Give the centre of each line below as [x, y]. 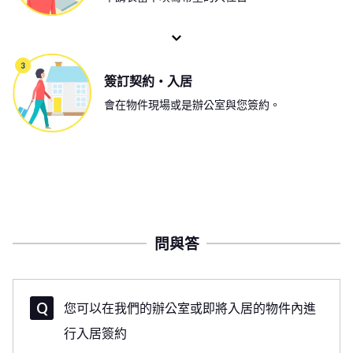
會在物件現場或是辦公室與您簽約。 [192, 105]
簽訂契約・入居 [148, 81]
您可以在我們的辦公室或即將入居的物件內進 [190, 307]
